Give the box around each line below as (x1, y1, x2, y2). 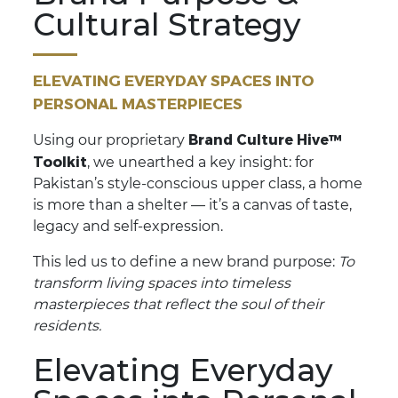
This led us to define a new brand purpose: (33, 253, 339, 271)
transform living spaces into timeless (33, 275, 291, 292)
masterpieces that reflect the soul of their (33, 296, 324, 314)
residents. (33, 317, 102, 335)
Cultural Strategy (33, 5, 302, 44)
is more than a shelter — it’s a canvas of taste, (33, 196, 353, 214)
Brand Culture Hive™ (188, 131, 342, 148)
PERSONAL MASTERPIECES (33, 94, 243, 113)
